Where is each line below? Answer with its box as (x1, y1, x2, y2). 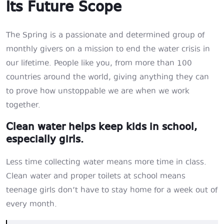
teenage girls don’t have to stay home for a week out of (6, 185, 217, 196)
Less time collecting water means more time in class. (6, 157, 206, 168)
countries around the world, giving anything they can (6, 72, 209, 83)
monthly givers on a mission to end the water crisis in (6, 44, 210, 55)
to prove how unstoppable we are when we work (6, 86, 189, 97)
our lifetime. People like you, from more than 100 (6, 58, 192, 69)
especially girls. (6, 134, 83, 145)
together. (6, 100, 40, 111)
